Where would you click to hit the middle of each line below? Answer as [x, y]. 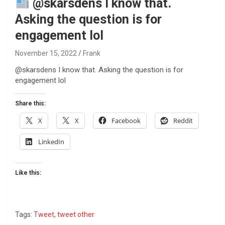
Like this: [28, 173]
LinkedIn [51, 141]
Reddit [183, 120]
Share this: [30, 103]
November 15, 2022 [46, 53]
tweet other [76, 214]
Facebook [126, 120]
